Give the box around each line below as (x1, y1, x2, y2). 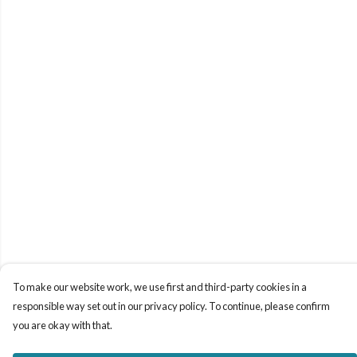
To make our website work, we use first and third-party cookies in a (13, 280, 307, 293)
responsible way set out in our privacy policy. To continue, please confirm (13, 300, 330, 312)
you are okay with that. (13, 319, 112, 331)
